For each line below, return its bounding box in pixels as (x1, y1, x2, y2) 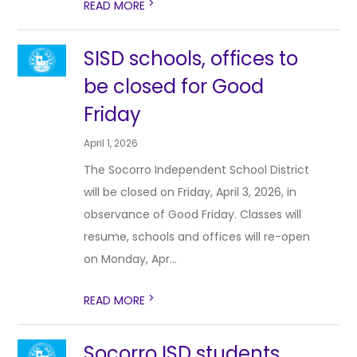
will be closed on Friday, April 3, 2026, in (84, 184, 297, 200)
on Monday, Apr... (84, 251, 178, 267)
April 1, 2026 (84, 136, 139, 150)
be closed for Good (84, 73, 265, 100)
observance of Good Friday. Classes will (84, 206, 302, 222)
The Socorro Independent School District (84, 162, 310, 178)
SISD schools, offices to (84, 45, 299, 72)
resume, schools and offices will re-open (84, 229, 311, 245)
